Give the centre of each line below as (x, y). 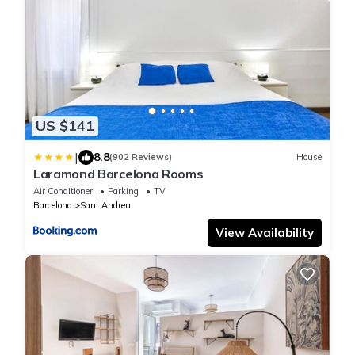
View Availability (265, 232)
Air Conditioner (63, 191)
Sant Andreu (105, 205)
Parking (123, 191)
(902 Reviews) (141, 157)
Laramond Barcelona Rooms (118, 173)
